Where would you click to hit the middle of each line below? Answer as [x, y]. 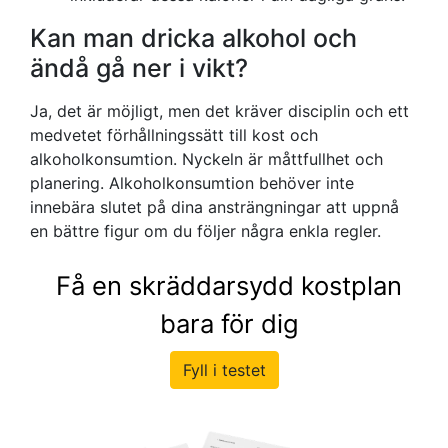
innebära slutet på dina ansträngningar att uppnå [214, 207]
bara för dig [229, 324]
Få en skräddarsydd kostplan [229, 286]
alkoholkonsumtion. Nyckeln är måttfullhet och [206, 159]
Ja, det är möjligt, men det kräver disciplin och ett [219, 111]
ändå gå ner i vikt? [139, 68]
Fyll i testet [224, 370]
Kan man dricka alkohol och [193, 38]
